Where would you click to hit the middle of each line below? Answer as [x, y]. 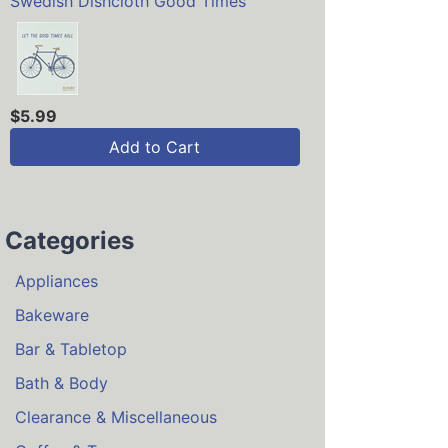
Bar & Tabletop [71, 349]
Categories [69, 241]
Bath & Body [61, 383]
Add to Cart [155, 147]
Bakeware [52, 315]
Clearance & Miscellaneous [116, 417]
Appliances [56, 281]
